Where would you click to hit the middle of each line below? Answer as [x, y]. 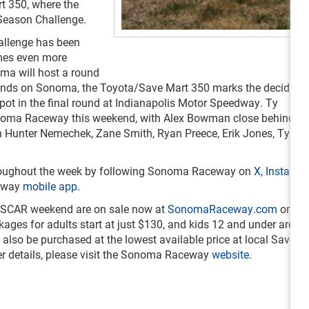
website [230, 254]
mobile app [50, 186]
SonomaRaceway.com [222, 209]
